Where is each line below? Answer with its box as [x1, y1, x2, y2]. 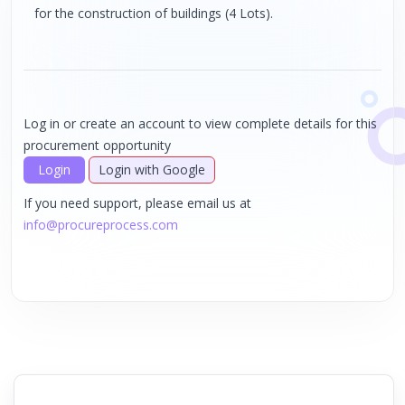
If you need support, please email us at [24, 194, 251, 212]
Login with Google [99, 161, 205, 178]
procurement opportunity [24, 137, 171, 154]
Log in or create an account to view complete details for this [24, 115, 377, 132]
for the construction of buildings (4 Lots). [34, 5, 273, 22]
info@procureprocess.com [24, 216, 178, 233]
